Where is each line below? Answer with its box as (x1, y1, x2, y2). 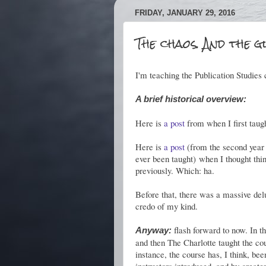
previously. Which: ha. (135, 164, 214, 176)
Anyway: (135, 226, 172, 235)
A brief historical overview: (135, 94, 246, 104)
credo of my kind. (135, 200, 198, 212)
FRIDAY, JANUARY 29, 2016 (135, 8, 235, 18)
